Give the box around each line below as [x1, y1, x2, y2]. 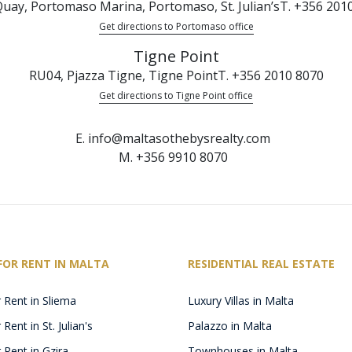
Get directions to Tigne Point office [99, 89, 253, 103]
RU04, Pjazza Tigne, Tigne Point [28, 67, 218, 85]
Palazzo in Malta [188, 318, 272, 334]
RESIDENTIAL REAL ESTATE [188, 256, 335, 272]
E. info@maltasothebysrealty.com [75, 130, 270, 148]
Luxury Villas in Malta [188, 293, 294, 309]
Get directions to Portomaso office [98, 20, 254, 34]
